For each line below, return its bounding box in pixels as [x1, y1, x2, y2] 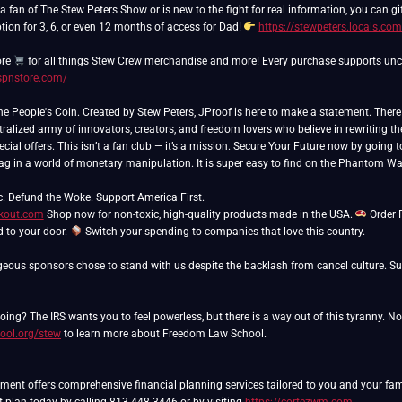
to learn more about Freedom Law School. [61, 328, 267, 340]
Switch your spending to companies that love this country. [82, 225, 365, 238]
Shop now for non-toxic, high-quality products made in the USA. [43, 208, 355, 221]
